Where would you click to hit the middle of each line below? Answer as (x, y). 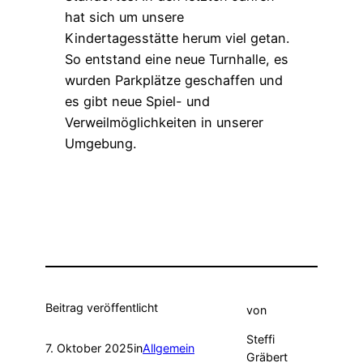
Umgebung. (100, 143)
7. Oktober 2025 (90, 348)
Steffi (260, 340)
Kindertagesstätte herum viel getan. (177, 38)
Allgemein (169, 348)
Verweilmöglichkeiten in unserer (164, 122)
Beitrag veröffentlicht (102, 307)
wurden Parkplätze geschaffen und (174, 80)
